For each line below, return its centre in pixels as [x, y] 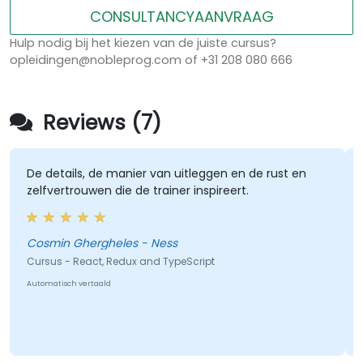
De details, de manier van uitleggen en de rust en [166, 174]
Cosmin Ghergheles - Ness [159, 243]
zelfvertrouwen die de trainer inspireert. [137, 191]
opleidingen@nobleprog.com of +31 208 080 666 [151, 60]
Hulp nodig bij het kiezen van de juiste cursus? [143, 43]
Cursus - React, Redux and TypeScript [120, 262]
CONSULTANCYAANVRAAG [181, 17]
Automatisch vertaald [68, 284]
